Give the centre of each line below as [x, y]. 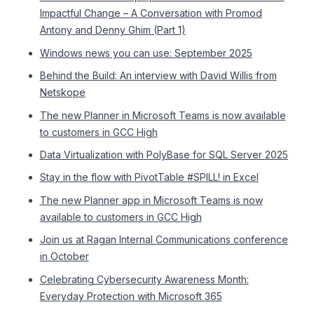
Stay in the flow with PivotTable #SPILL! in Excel [149, 177]
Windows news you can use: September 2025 [146, 53]
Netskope [62, 93]
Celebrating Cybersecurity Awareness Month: [144, 279]
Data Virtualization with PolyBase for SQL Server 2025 [164, 155]
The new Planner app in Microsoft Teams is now [151, 200]
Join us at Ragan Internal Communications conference [164, 240]
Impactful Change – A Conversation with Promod [151, 13]
